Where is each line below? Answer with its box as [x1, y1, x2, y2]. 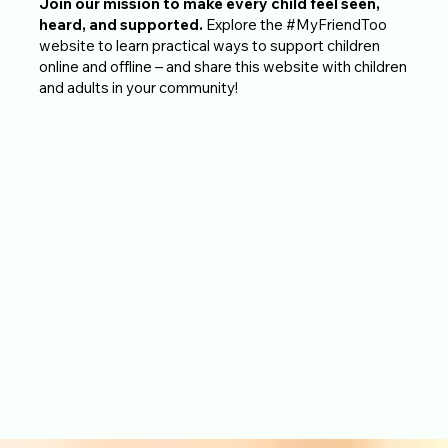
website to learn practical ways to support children [39, 35, 381, 55]
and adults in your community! [39, 77, 239, 97]
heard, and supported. [39, 14, 207, 34]
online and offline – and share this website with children [39, 56, 408, 76]
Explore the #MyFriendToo [206, 14, 388, 34]
